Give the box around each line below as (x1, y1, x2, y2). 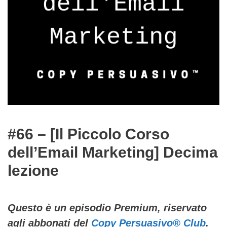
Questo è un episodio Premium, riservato (8, 202, 207, 213)
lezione (8, 162, 59, 179)
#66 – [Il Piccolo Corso (8, 125, 169, 142)
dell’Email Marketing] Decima (8, 143, 218, 161)
